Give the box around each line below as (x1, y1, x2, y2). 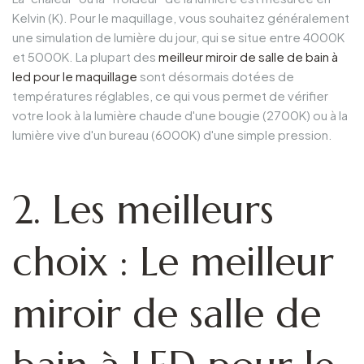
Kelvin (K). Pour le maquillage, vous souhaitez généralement (12, 9, 349, 25)
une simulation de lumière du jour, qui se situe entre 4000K (12, 28, 344, 45)
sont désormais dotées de (137, 67, 294, 84)
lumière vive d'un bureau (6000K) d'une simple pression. (12, 126, 332, 142)
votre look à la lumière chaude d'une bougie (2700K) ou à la (12, 106, 348, 123)
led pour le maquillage (12, 67, 137, 84)
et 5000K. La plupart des (12, 48, 158, 64)
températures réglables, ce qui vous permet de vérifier (12, 87, 328, 103)
